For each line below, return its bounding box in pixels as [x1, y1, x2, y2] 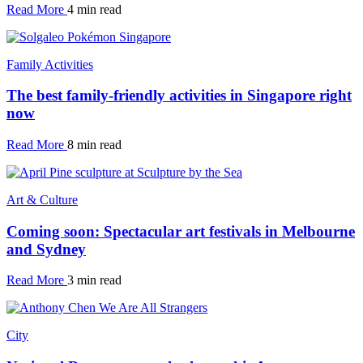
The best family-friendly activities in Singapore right [6, 87, 352, 105]
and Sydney [6, 240, 86, 258]
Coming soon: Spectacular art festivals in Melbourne [6, 222, 355, 240]
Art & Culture [6, 193, 78, 207]
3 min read [67, 273, 122, 288]
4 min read [67, 2, 122, 16]
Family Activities [6, 57, 93, 71]
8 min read [67, 138, 122, 152]
